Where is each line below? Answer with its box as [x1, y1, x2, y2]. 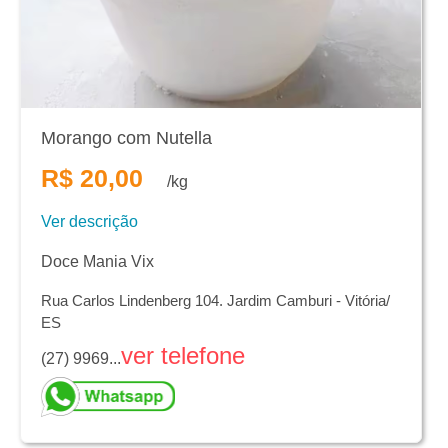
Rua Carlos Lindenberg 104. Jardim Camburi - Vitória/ [41, 291, 390, 309]
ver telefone [121, 341, 245, 369]
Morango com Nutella [41, 127, 212, 148]
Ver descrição [41, 212, 138, 230]
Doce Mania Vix [41, 252, 154, 270]
